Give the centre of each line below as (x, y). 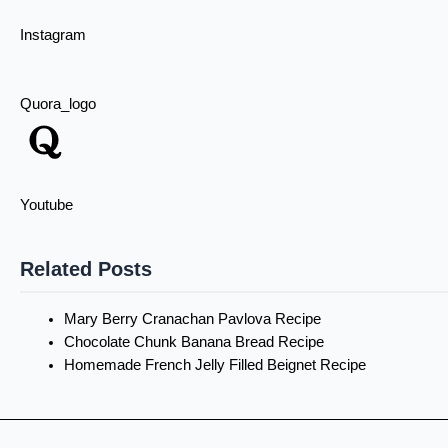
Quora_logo (58, 103)
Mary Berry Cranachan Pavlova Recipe (192, 318)
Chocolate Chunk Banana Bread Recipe (193, 341)
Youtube (46, 204)
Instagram (53, 34)
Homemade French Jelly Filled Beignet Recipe (214, 364)
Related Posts (86, 268)
